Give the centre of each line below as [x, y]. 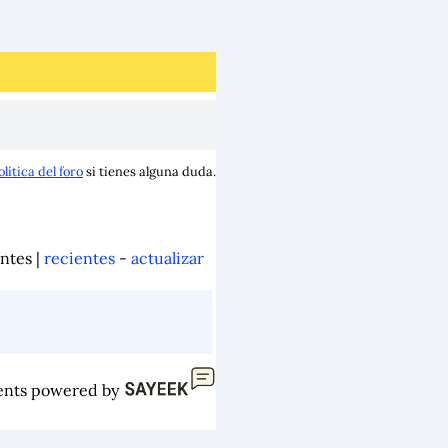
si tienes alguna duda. [149, 171]
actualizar [167, 258]
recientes [79, 258]
